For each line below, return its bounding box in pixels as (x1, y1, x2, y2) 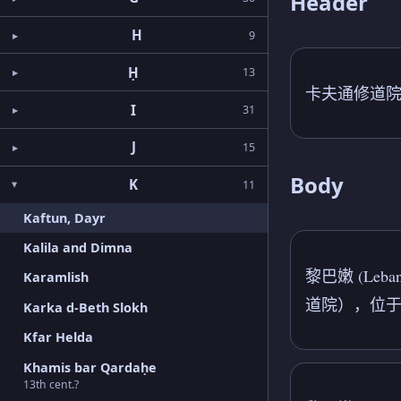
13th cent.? (22, 377, 79, 393)
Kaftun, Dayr (22, 209, 106, 226)
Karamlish (22, 269, 89, 286)
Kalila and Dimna (22, 239, 132, 257)
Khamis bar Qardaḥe (22, 358, 157, 376)
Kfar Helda (22, 328, 93, 346)
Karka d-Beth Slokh (22, 298, 148, 316)
